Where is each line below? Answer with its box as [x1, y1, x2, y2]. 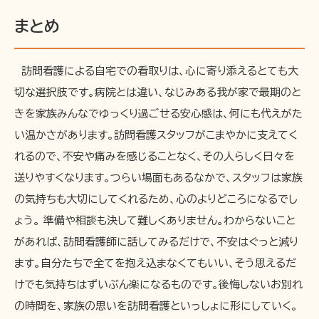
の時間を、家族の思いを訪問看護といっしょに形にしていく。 [14, 300, 298, 311]
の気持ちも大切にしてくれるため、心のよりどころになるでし [14, 193, 298, 204]
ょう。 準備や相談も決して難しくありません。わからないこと [14, 214, 296, 226]
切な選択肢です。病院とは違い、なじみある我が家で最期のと [14, 86, 301, 98]
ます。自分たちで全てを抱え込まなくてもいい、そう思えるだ [14, 257, 296, 268]
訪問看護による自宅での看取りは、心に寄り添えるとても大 [14, 65, 298, 76]
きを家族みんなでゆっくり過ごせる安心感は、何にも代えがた [14, 108, 303, 119]
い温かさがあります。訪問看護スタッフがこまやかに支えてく [14, 129, 298, 140]
